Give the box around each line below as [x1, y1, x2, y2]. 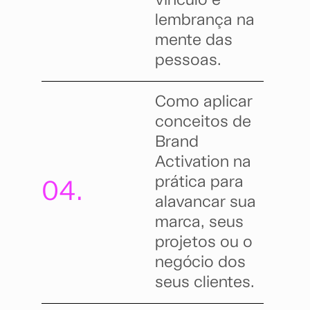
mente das [155, 33, 232, 49]
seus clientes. [155, 275, 255, 291]
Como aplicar [155, 94, 253, 111]
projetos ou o [155, 235, 253, 251]
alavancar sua [155, 194, 256, 211]
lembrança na [155, 12, 255, 29]
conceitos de [155, 114, 251, 131]
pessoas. [155, 53, 221, 69]
